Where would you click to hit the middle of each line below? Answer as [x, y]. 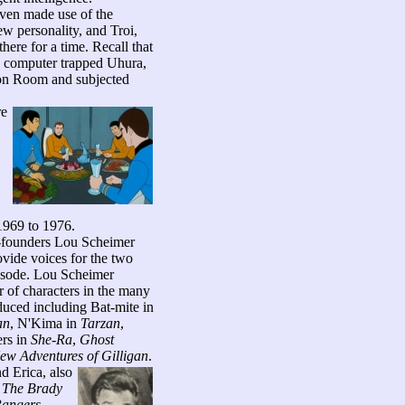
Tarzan [100, 323]
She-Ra [52, 339]
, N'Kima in [45, 323]
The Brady [32, 388]
